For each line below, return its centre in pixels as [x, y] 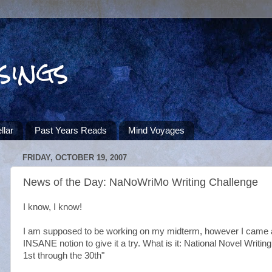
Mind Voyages [156, 131]
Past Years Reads [71, 131]
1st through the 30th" [64, 256]
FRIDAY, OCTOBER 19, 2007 [75, 158]
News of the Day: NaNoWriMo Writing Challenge [141, 182]
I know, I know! [53, 207]
